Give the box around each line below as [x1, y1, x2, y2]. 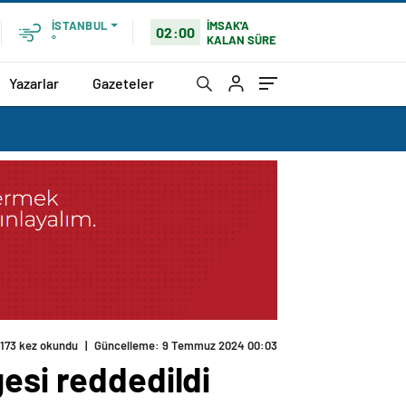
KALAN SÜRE [207, 32, 277, 47]
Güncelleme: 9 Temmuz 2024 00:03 [94, 338, 277, 353]
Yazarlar [9, 73, 59, 92]
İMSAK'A [207, 17, 250, 33]
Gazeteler [92, 73, 154, 92]
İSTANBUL [52, 18, 107, 33]
